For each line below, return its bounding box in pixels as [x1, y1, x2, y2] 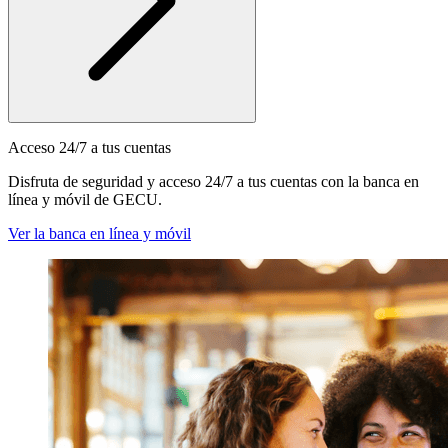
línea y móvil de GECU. [8, 191, 162, 208]
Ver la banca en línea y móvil [8, 225, 191, 242]
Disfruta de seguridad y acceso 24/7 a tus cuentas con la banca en [8, 173, 419, 190]
